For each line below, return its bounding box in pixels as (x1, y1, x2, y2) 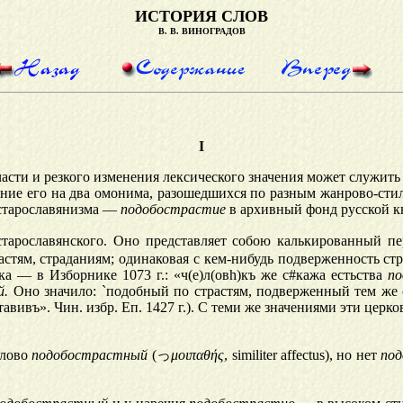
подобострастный (31, 347, 148, 363)
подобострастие (121, 201, 226, 218)
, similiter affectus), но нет (224, 347, 381, 363)
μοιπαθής (171, 347, 225, 363)
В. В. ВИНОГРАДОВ (157, 26, 246, 36)
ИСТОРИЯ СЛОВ (135, 7, 268, 25)
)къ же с (237, 267, 289, 283)
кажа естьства (296, 267, 388, 283)
